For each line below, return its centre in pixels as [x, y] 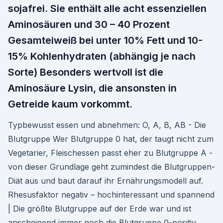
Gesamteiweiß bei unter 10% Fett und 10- [105, 40]
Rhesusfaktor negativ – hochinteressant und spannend [111, 195]
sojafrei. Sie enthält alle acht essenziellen [107, 8]
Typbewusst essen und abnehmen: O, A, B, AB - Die [107, 125]
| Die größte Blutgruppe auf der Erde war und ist [100, 209]
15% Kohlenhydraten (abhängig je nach [102, 56]
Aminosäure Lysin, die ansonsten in [92, 88]
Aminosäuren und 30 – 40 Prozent [89, 24]
